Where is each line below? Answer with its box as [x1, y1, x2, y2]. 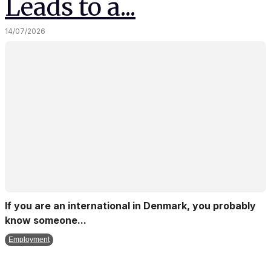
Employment [8, 235, 50, 244]
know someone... [5, 214, 87, 226]
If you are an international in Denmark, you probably [5, 200, 256, 212]
